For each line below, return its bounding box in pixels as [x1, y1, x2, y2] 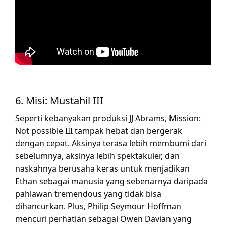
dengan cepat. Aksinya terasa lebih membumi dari [15, 138, 206, 149]
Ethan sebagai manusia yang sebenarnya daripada [15, 176, 208, 187]
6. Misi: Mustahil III [15, 94, 103, 108]
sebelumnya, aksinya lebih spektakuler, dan [15, 150, 180, 162]
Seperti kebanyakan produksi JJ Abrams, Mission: [15, 112, 201, 124]
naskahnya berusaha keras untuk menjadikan [15, 163, 190, 175]
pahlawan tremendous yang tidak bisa [15, 188, 161, 200]
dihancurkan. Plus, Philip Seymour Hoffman [15, 201, 181, 212]
